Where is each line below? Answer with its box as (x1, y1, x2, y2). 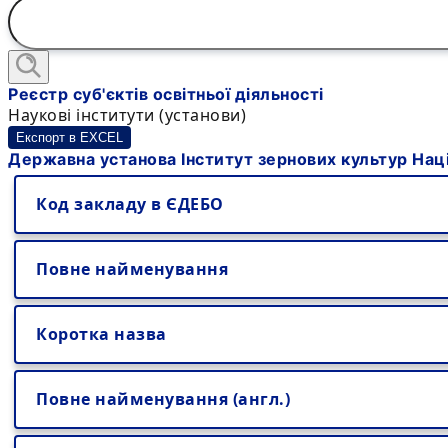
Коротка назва (36, 323, 167, 345)
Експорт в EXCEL (16, 130, 123, 145)
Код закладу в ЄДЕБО (36, 193, 224, 215)
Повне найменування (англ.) (36, 388, 290, 410)
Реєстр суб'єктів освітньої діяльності (8, 84, 324, 104)
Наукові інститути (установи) (8, 104, 246, 126)
